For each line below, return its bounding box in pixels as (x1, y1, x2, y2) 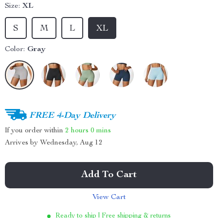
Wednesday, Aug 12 (40, 139, 103, 146)
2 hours (65, 127, 89, 134)
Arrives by (5, 139, 40, 146)
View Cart (92, 194, 126, 201)
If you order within (5, 127, 65, 134)
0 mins (91, 127, 111, 134)
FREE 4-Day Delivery (29, 111, 116, 120)
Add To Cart (81, 170, 137, 180)
